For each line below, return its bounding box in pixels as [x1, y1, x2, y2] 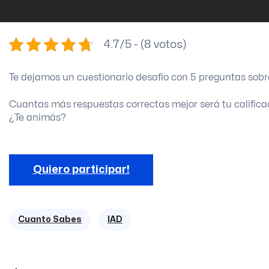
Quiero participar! [32, 164, 130, 175]
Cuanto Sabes [18, 215, 82, 223]
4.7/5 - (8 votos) [103, 39, 186, 50]
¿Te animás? [9, 112, 66, 122]
